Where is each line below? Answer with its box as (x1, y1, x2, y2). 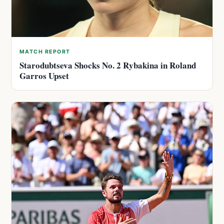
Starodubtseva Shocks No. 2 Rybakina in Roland (19, 59, 196, 72)
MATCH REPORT (19, 48, 70, 55)
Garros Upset (19, 69, 69, 82)
